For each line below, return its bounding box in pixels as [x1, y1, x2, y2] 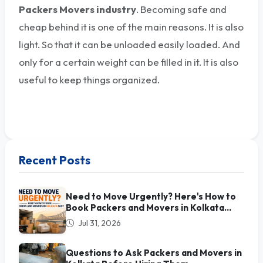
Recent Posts [19, 152, 90, 167]
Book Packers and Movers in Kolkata [66, 201, 224, 213]
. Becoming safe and [136, 2, 227, 15]
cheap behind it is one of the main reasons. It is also [19, 20, 244, 33]
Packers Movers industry [19, 2, 136, 15]
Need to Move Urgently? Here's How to [66, 190, 236, 202]
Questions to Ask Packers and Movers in [66, 247, 242, 258]
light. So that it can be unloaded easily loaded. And [19, 38, 240, 50]
